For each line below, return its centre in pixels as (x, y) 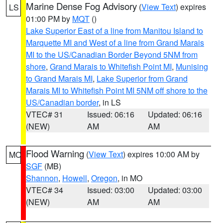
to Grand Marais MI (59, 78)
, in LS (110, 102)
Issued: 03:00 (111, 190)
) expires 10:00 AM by (161, 154)
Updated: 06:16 (175, 114)
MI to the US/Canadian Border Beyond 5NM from (112, 55)
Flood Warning (55, 153)
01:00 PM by (49, 19)
